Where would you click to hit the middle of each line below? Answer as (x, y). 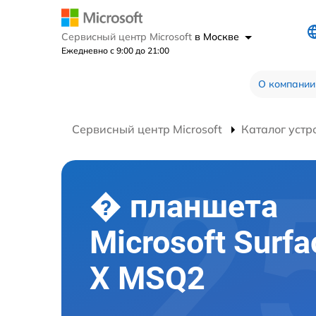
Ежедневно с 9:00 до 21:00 (115, 50)
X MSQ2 (147, 278)
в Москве (218, 36)
